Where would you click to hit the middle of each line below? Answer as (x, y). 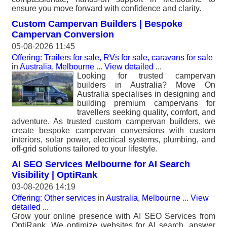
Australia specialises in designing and (146, 94)
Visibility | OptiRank (54, 175)
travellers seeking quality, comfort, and (146, 112)
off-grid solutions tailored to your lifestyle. (85, 149)
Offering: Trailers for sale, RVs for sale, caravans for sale (112, 58)
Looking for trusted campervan (146, 76)
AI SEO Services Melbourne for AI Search (101, 164)
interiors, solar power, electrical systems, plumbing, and (113, 140)
